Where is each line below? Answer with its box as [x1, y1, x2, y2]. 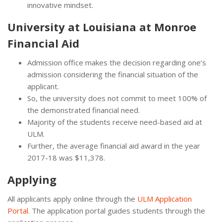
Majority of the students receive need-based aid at [27, 117, 202, 127]
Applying [7, 172, 56, 187]
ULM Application [137, 194, 192, 204]
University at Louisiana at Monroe [7, 19, 196, 35]
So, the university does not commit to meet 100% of [27, 93, 207, 104]
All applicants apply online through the [7, 194, 137, 204]
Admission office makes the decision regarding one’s [27, 57, 206, 68]
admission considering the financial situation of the [27, 69, 198, 80]
